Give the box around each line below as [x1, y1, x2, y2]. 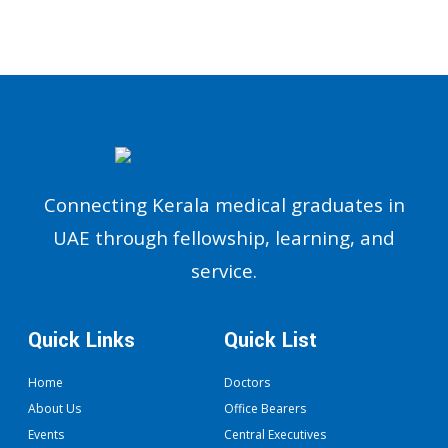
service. [191, 258, 257, 284]
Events [28, 426, 64, 444]
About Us [28, 400, 81, 418]
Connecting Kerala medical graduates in [43, 192, 405, 218]
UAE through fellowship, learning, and [53, 225, 395, 251]
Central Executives [224, 426, 326, 444]
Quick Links [28, 326, 135, 356]
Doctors [224, 374, 270, 392]
